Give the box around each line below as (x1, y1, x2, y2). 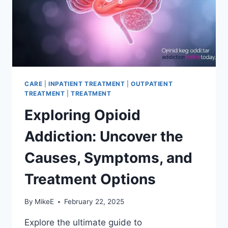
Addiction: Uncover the (24, 127, 183, 145)
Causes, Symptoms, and (24, 149, 192, 166)
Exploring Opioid (24, 106, 140, 124)
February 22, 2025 (64, 197, 125, 206)
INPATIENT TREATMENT (48, 79, 125, 88)
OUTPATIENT (131, 79, 173, 88)
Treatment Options (24, 170, 156, 188)
